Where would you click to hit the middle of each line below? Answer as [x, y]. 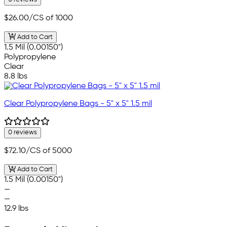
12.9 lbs [16, 209]
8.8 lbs [16, 76]
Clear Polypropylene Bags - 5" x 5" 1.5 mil [78, 104]
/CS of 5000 [49, 151]
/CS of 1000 [51, 18]
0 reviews [23, 132]
